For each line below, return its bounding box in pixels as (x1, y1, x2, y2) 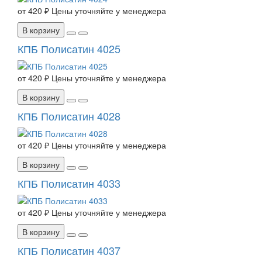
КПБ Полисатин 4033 (18, 175, 120, 191)
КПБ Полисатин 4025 (18, 41, 120, 57)
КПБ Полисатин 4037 (18, 243, 120, 258)
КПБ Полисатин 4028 (18, 108, 120, 124)
